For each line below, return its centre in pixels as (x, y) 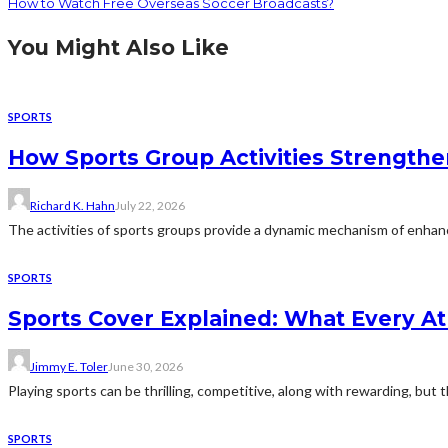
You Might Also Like (118, 47)
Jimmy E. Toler (69, 366)
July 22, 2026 (150, 205)
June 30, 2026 (145, 366)
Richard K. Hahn (72, 205)
